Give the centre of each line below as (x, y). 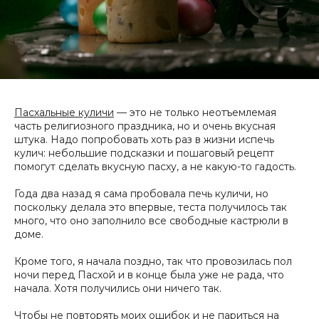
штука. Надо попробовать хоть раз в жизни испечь (144, 140)
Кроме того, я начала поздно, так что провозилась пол (153, 262)
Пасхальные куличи (64, 113)
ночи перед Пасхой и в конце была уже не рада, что (149, 275)
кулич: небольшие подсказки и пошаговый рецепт (144, 153)
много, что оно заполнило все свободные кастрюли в (151, 221)
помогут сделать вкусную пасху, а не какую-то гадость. (155, 167)
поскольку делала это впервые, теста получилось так (151, 208)
